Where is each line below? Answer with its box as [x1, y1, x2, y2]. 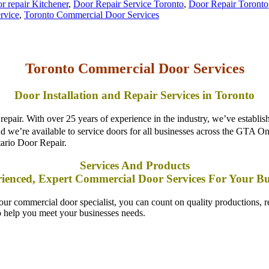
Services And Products [79, 144, 190, 157]
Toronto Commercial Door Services [25, 45, 244, 61]
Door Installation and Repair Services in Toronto [14, 73, 255, 86]
